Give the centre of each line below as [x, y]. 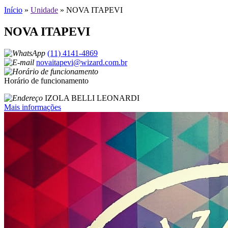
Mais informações [33, 107]
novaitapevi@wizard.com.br [82, 63]
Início [13, 10]
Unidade [44, 10]
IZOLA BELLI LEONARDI [92, 98]
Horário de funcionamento [46, 81]
